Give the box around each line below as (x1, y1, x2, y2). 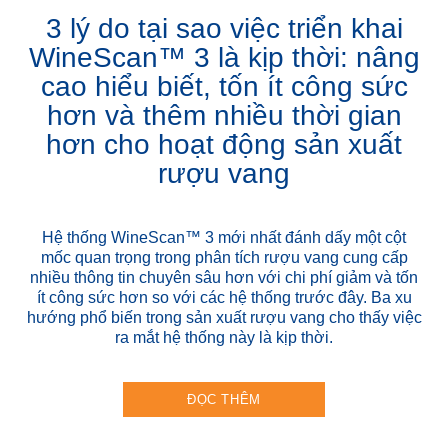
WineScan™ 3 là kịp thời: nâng (28, 41, 420, 73)
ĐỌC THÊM (186, 391, 262, 407)
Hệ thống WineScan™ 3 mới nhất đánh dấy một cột (42, 228, 406, 246)
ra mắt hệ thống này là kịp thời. (115, 328, 333, 346)
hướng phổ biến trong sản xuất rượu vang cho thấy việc (26, 308, 422, 326)
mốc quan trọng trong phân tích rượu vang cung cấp (40, 248, 408, 266)
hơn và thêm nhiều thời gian (46, 99, 402, 131)
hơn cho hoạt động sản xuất (46, 128, 402, 160)
